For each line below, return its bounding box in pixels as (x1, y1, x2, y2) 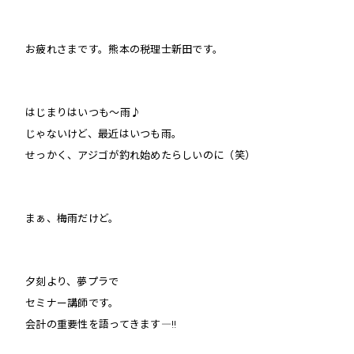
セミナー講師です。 (25, 296, 119, 309)
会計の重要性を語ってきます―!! (25, 318, 177, 330)
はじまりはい (25, 106, 88, 119)
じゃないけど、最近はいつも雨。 (25, 127, 183, 140)
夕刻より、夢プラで (25, 275, 119, 288)
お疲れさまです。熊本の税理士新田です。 (25, 43, 224, 55)
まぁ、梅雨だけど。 (25, 212, 119, 224)
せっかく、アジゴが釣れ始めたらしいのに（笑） (25, 149, 256, 161)
